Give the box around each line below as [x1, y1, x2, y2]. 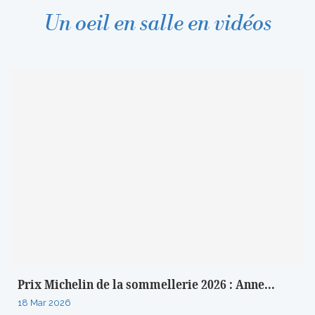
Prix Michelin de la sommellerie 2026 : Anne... [18, 276, 275, 295]
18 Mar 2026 [18, 297, 71, 309]
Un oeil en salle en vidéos [44, 10, 271, 37]
